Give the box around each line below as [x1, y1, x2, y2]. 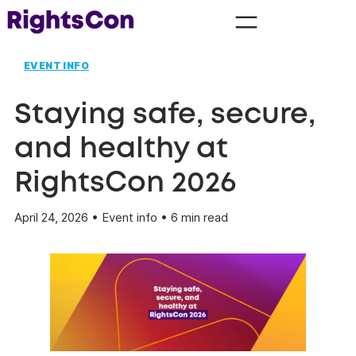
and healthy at [14, 136, 228, 162]
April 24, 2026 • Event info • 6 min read [14, 209, 228, 225]
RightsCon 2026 [14, 170, 236, 196]
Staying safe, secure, [14, 102, 315, 128]
